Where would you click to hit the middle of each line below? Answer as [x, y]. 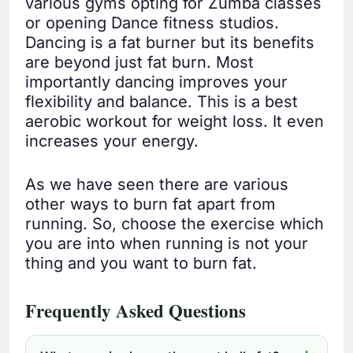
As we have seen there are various [157, 185]
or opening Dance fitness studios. [152, 23]
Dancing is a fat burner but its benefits [170, 43]
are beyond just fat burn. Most [139, 63]
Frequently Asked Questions [136, 311]
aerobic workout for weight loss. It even [175, 122]
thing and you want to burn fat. [141, 264]
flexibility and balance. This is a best [162, 102]
